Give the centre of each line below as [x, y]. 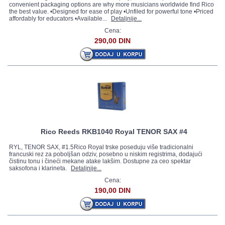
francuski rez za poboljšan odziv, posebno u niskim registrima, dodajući [106, 154]
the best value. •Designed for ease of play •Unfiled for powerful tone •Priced [111, 12]
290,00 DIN [113, 41]
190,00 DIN [113, 190]
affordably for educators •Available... [59, 19]
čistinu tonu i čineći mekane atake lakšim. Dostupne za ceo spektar [100, 161]
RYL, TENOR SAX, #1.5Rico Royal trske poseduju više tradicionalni [101, 147]
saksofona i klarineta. [39, 168]
